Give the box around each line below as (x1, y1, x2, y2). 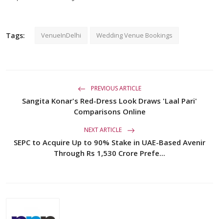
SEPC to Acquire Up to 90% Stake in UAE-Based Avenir (14, 137, 205, 147)
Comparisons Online (73, 106, 146, 116)
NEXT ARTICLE (84, 125, 123, 134)
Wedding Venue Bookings (96, 30, 173, 40)
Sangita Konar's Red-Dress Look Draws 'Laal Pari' (22, 95, 197, 106)
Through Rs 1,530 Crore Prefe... (54, 148, 165, 158)
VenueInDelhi (41, 30, 81, 40)
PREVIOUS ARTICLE (89, 84, 141, 92)
